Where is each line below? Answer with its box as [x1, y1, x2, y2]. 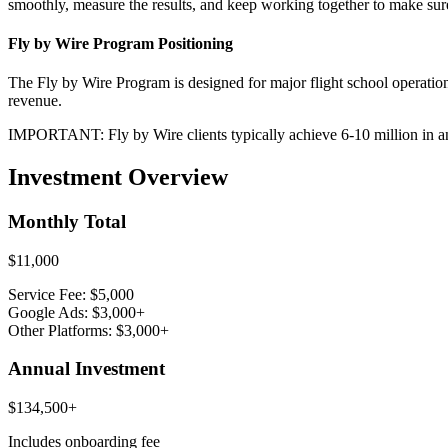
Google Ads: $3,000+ [8, 303, 145, 321]
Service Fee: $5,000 [8, 285, 134, 303]
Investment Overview [8, 164, 228, 191]
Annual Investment [8, 358, 165, 380]
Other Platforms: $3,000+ [8, 321, 169, 339]
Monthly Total [8, 211, 126, 233]
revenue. [8, 92, 62, 110]
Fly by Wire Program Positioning [8, 34, 233, 52]
